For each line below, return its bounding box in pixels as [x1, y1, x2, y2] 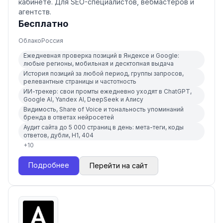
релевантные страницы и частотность [23, 78, 136, 85]
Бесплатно [18, 18, 68, 29]
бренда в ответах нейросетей [23, 113, 114, 121]
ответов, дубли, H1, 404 [23, 131, 94, 139]
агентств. [18, 7, 51, 16]
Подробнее [28, 161, 69, 169]
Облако [18, 37, 41, 44]
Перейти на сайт [90, 161, 148, 170]
